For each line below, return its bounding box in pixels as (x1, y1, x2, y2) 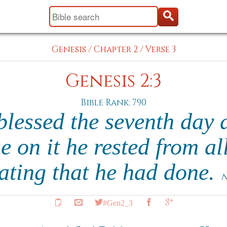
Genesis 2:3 (65, 69, 162, 93)
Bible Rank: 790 (81, 97, 146, 108)
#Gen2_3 (102, 198, 133, 206)
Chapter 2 (93, 44, 138, 55)
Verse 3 (145, 44, 176, 55)
